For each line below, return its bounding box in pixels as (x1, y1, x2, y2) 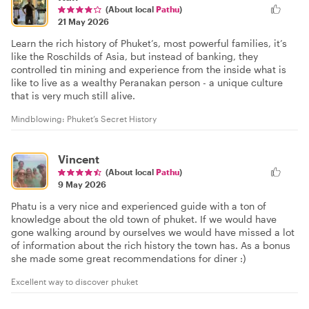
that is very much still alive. (11, 90, 135, 102)
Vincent (58, 152, 99, 166)
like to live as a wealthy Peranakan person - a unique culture (11, 77, 283, 89)
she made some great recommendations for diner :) (11, 252, 246, 265)
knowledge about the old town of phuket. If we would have (11, 213, 277, 226)
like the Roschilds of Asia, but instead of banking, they (11, 50, 258, 63)
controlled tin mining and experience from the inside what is (11, 63, 286, 76)
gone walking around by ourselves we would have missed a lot (11, 226, 295, 239)
